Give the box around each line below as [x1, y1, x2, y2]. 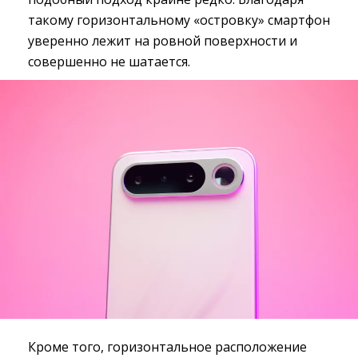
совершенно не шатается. [28, 53, 190, 71]
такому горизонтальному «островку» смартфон [28, 11, 330, 30]
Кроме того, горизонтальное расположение [28, 338, 307, 356]
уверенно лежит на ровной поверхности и [28, 32, 297, 50]
